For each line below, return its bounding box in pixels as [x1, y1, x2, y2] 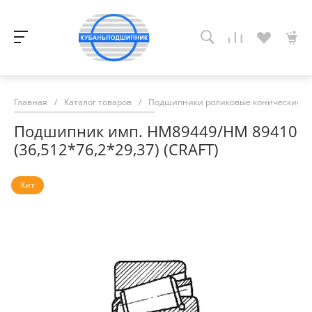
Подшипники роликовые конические [148, 96, 302, 108]
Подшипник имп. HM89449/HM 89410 [14, 120, 297, 141]
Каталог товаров [64, 96, 132, 108]
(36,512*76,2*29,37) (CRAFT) [14, 139, 219, 159]
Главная [14, 96, 47, 108]
